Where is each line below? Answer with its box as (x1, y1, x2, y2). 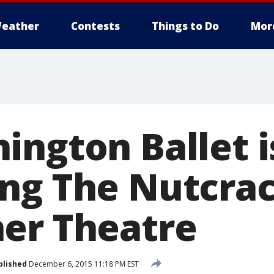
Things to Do (152, 19, 219, 33)
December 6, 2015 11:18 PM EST (27, 258, 139, 269)
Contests (71, 19, 120, 33)
